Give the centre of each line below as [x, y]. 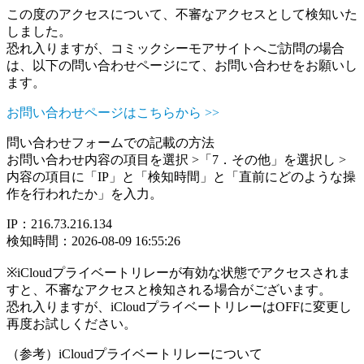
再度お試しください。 [71, 324]
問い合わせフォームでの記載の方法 [110, 143]
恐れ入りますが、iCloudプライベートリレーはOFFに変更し [179, 307]
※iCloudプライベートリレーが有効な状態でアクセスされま [179, 273]
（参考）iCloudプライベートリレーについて [134, 354]
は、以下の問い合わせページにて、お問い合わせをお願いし [182, 65]
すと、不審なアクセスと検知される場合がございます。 [169, 290]
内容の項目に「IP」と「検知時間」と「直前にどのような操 [181, 177]
